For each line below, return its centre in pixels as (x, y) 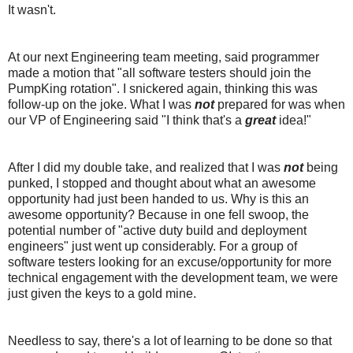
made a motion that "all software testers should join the (160, 72)
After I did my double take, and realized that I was (146, 167)
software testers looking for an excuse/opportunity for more (170, 262)
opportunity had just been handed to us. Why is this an (158, 199)
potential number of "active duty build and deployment (157, 230)
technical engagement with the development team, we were (173, 277)
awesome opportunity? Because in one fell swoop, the (158, 214)
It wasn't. (32, 9)
